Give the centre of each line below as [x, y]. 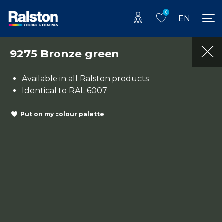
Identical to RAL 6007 [64, 90]
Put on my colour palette [62, 114]
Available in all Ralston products [85, 78]
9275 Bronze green [65, 54]
